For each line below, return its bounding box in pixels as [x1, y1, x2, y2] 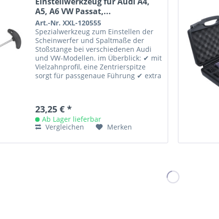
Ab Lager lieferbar [42, 114, 102, 124]
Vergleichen [44, 122, 85, 131]
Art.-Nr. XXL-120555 [35, 18, 102, 27]
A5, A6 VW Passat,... [35, 5, 111, 17]
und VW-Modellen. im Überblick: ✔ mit [35, 53, 162, 63]
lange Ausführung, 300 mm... [35, 79, 131, 89]
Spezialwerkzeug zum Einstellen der [35, 26, 154, 36]
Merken [107, 122, 132, 131]
